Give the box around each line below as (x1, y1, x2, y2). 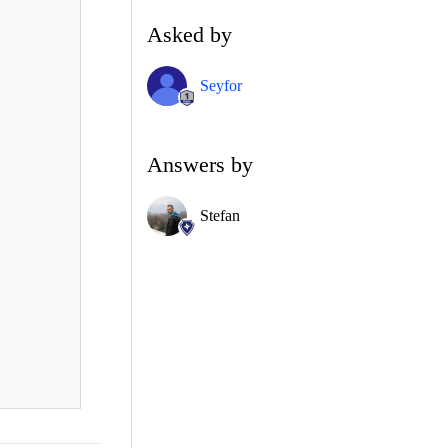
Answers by (147, 151, 253, 177)
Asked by (147, 21, 232, 47)
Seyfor (200, 76, 242, 94)
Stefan (200, 206, 240, 224)
